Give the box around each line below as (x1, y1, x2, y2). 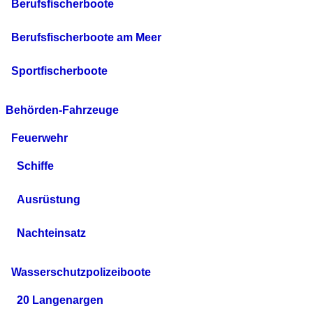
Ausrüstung (17, 194, 80, 206)
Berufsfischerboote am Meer (11, 31, 161, 44)
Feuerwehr (11, 132, 68, 145)
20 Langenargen (17, 294, 103, 307)
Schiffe (17, 160, 54, 173)
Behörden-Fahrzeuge (6, 104, 119, 117)
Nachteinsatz (17, 227, 86, 240)
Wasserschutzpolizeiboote (11, 266, 151, 279)
